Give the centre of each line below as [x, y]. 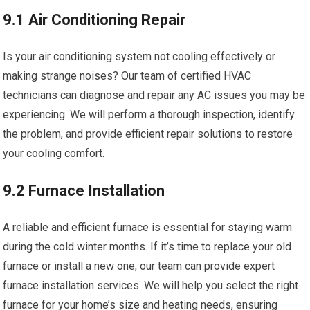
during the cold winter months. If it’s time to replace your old [147, 247]
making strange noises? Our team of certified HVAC [127, 76]
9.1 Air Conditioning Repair [94, 20]
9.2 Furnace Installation [84, 191]
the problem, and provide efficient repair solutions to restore [148, 134]
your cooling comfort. [54, 154]
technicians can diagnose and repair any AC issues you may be [154, 95]
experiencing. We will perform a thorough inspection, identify [149, 115]
